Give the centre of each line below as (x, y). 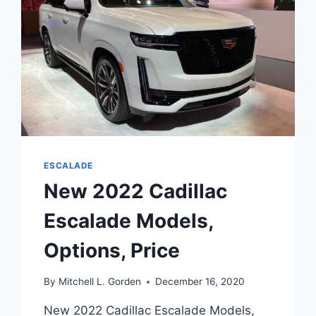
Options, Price (112, 250)
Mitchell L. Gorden (99, 282)
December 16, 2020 (200, 282)
